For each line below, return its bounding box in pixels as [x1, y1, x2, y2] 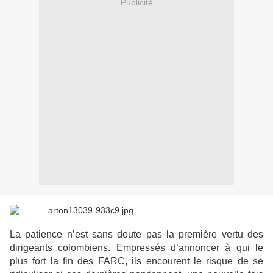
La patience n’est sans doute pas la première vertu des [10, 229, 263, 240]
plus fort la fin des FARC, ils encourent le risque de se [10, 256, 263, 267]
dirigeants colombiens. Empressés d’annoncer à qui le [10, 243, 263, 253]
